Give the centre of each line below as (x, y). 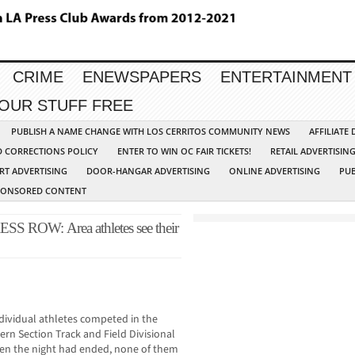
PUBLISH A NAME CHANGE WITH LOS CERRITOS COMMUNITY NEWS (151, 132)
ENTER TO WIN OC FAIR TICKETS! (184, 151)
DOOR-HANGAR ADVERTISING (148, 171)
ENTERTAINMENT (286, 77)
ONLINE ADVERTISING (275, 171)
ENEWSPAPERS (142, 77)
